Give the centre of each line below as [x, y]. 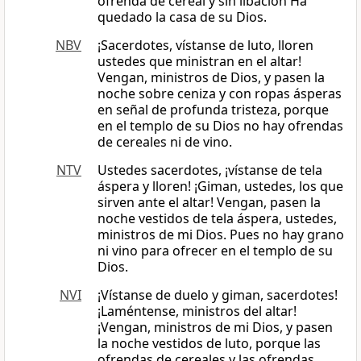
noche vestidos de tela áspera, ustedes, [217, 219]
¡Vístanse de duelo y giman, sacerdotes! [218, 295]
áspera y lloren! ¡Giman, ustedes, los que [220, 187]
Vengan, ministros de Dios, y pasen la [211, 78]
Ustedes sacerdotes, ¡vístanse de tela [210, 170]
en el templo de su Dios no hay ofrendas [220, 126]
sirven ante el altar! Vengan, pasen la [209, 203]
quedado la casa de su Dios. [182, 17]
